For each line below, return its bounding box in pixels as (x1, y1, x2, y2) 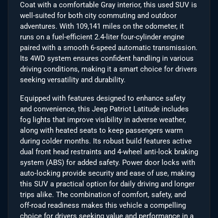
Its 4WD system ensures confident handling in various (20, 54, 194, 63)
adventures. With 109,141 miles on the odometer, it (20, 21, 184, 31)
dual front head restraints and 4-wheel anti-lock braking (20, 147, 198, 156)
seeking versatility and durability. (20, 75, 126, 84)
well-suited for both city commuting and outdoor (20, 11, 177, 20)
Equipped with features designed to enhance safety (20, 93, 185, 103)
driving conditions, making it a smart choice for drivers (20, 64, 197, 73)
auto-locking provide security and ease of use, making (20, 168, 195, 178)
